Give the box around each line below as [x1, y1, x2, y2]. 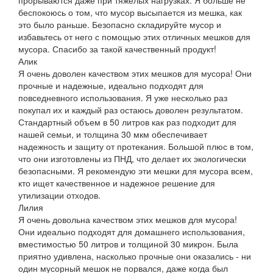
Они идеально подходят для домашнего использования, [18, 225, 245, 238]
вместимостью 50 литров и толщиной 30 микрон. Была [18, 237, 238, 250]
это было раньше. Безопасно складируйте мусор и [18, 18, 221, 30]
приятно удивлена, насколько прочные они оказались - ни [18, 249, 251, 262]
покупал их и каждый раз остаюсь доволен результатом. [18, 103, 243, 116]
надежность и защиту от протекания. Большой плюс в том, [18, 140, 253, 152]
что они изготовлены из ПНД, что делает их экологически [18, 152, 246, 165]
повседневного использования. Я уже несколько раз [18, 91, 227, 104]
